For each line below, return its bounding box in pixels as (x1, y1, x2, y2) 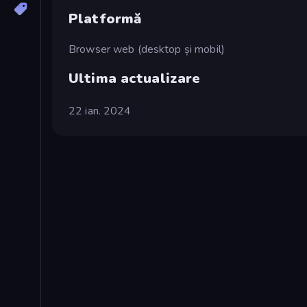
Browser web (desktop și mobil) (69, 41, 225, 57)
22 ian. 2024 (69, 103, 132, 119)
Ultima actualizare (69, 69, 201, 88)
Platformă (69, 10, 142, 29)
